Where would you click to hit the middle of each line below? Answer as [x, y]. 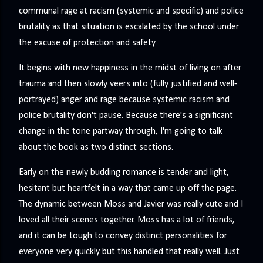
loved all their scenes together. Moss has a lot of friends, [127, 220]
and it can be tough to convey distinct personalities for [123, 236]
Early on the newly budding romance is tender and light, [124, 173]
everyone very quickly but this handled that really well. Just [129, 252]
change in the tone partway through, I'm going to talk [121, 132]
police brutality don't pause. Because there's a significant [126, 116]
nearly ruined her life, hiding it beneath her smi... [109, 37]
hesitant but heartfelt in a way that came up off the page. [128, 189]
